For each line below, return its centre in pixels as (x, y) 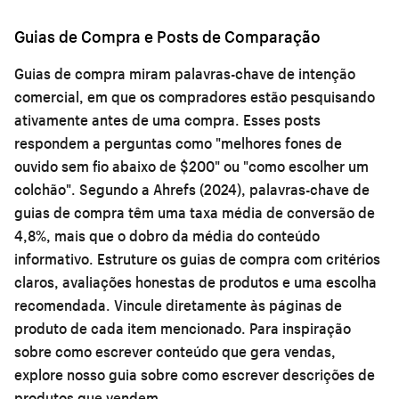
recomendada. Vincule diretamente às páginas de (178, 305)
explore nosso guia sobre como (118, 374)
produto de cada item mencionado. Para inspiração (183, 328)
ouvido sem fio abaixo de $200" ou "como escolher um (191, 166)
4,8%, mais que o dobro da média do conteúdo (167, 235)
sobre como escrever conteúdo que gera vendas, (175, 351)
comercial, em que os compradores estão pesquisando (195, 96)
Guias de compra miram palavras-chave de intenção (185, 73)
